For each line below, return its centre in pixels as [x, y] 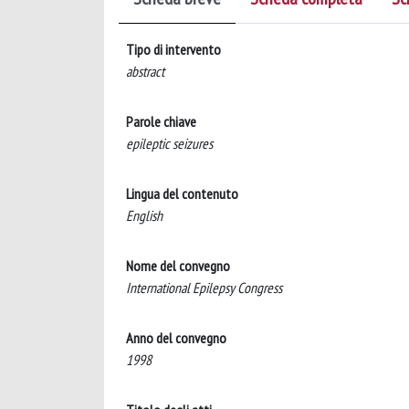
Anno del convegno [176, 338]
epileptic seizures [169, 143]
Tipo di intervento [173, 49]
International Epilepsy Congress [204, 288]
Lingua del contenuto [182, 194]
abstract [145, 71]
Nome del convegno [178, 266]
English [144, 215]
